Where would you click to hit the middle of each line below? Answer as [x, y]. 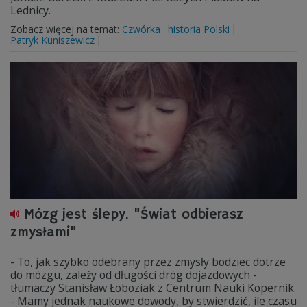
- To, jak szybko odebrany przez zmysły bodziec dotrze [148, 262]
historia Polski [199, 29]
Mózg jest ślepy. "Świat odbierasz [134, 215]
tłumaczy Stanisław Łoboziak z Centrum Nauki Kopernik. [153, 288]
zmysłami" [44, 233]
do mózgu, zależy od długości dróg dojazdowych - [134, 275]
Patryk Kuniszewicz [52, 40]
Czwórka [141, 29]
